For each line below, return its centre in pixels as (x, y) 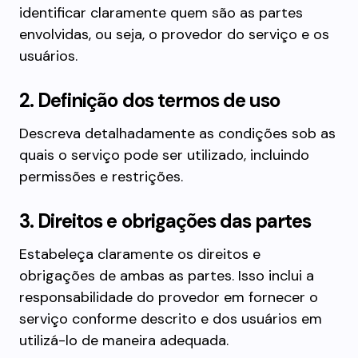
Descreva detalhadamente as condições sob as (177, 133)
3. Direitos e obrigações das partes (165, 221)
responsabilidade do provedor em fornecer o (169, 297)
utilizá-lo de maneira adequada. (124, 340)
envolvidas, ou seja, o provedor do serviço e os (174, 34)
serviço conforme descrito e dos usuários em (171, 319)
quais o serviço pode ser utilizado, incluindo (164, 155)
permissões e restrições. (101, 177)
